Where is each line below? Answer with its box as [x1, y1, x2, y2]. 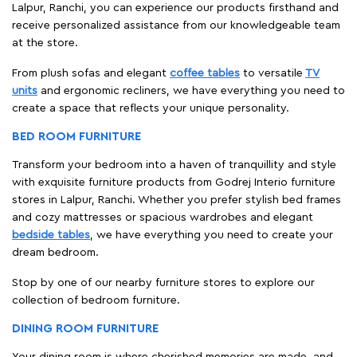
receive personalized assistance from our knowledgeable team [12, 19, 340, 31]
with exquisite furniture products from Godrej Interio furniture [12, 176, 335, 188]
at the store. [12, 37, 78, 49]
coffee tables [170, 67, 240, 79]
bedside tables [12, 229, 90, 241]
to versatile [240, 67, 305, 79]
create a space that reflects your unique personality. [12, 102, 289, 114]
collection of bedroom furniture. [12, 294, 180, 306]
